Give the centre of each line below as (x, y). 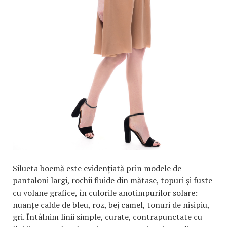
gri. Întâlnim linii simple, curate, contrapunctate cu (107, 217)
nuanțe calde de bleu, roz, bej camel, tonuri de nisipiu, (111, 204)
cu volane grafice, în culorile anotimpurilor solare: (105, 192)
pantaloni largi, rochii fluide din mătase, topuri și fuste (112, 180)
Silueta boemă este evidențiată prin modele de (97, 168)
